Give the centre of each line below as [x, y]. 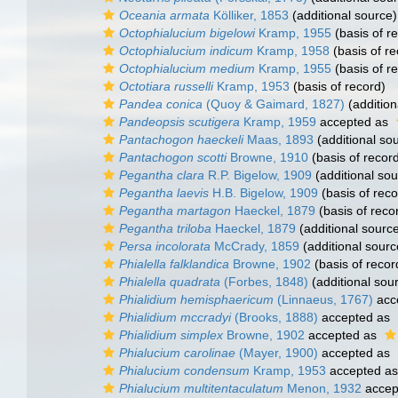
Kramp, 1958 [291, 51]
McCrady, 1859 [255, 246]
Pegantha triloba [165, 228]
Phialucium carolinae [177, 353]
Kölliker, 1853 [249, 15]
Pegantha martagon [175, 211]
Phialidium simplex [171, 335]
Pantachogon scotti [173, 157]
